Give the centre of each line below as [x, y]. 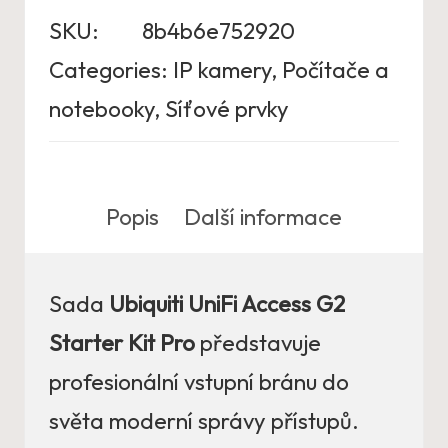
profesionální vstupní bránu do [199, 382]
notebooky [101, 108]
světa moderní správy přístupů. [204, 421]
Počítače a [335, 69]
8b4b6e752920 [218, 30]
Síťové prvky [227, 108]
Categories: [108, 69]
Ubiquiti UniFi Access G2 [227, 304]
